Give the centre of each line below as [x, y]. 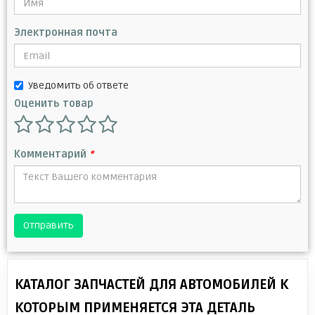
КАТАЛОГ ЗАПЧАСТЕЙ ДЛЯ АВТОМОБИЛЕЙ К [152, 285]
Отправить [49, 226]
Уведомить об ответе [78, 86]
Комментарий [52, 155]
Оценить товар [54, 104]
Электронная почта [66, 33]
